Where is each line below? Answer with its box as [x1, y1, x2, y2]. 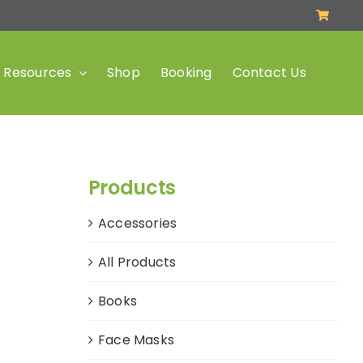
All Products [97, 253, 177, 272]
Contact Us [232, 63, 306, 83]
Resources [3, 63, 72, 83]
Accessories [97, 214, 177, 233]
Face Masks [97, 331, 175, 350]
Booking [160, 63, 212, 83]
